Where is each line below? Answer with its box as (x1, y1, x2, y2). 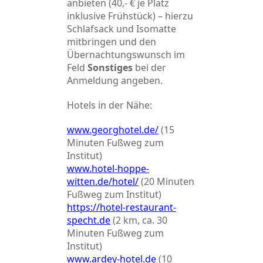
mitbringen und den (67, 35, 156, 48)
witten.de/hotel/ (67, 175, 139, 188)
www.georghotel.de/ (67, 123, 159, 136)
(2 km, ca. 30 (110, 214, 167, 227)
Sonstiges (87, 61, 133, 74)
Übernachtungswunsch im (67, 48, 185, 61)
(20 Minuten (139, 175, 194, 188)
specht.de (67, 214, 110, 227)
